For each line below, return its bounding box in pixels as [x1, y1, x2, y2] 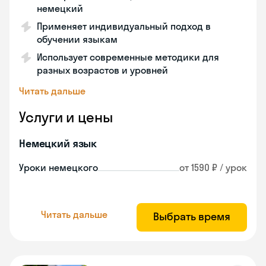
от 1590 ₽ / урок [179, 161, 247, 173]
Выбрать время [153, 210, 230, 223]
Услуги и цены [19, 108, 113, 126]
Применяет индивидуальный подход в [37, 20, 211, 32]
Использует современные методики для [37, 51, 219, 63]
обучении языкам [37, 33, 118, 45]
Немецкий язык [19, 137, 97, 150]
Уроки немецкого [19, 161, 98, 173]
